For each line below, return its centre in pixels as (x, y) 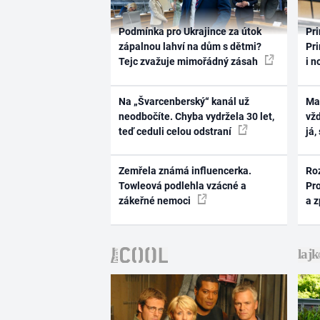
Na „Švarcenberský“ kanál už (184, 101)
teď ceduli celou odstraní (176, 131)
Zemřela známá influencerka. (185, 171)
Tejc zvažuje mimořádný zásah (189, 62)
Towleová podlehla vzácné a (182, 186)
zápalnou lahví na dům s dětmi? (190, 47)
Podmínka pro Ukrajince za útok (190, 32)
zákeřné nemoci (155, 201)
